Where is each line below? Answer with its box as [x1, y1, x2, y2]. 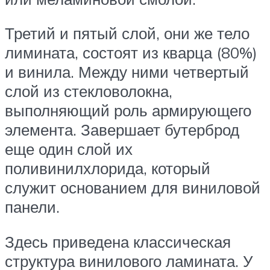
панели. [5, 197, 60, 217]
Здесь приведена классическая [5, 231, 231, 251]
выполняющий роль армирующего [5, 101, 251, 121]
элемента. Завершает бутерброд [5, 120, 239, 140]
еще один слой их [5, 139, 133, 159]
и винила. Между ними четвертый [5, 62, 249, 82]
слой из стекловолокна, [5, 81, 172, 101]
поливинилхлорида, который [5, 159, 210, 178]
